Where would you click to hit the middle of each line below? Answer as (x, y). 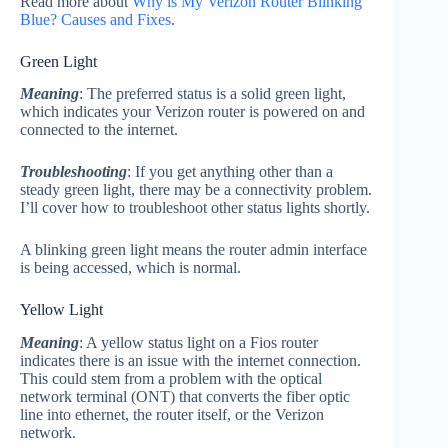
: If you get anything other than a (230, 172)
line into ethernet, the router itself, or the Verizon (172, 415)
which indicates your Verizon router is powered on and (192, 112)
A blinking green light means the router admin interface (193, 250)
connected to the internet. (99, 130)
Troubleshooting (73, 172)
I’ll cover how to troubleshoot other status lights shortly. (195, 208)
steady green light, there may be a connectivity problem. (196, 190)
